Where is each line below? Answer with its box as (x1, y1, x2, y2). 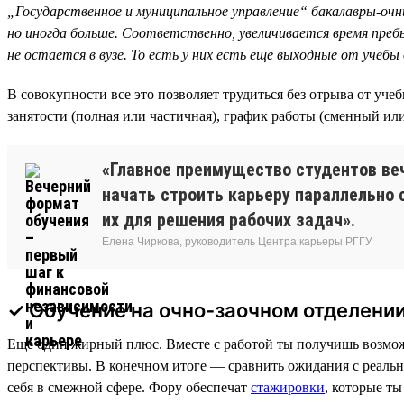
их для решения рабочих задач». (102, 208, 355, 231)
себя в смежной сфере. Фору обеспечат (7, 379, 251, 395)
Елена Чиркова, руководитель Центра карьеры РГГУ (102, 234, 372, 248)
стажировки (251, 379, 325, 395)
